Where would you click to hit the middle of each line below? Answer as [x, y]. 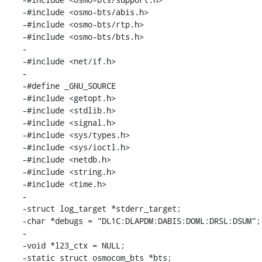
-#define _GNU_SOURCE [69, 85]
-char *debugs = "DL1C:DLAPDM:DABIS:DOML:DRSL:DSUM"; [141, 220]
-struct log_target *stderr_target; [101, 208]
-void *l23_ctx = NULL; [73, 245]
